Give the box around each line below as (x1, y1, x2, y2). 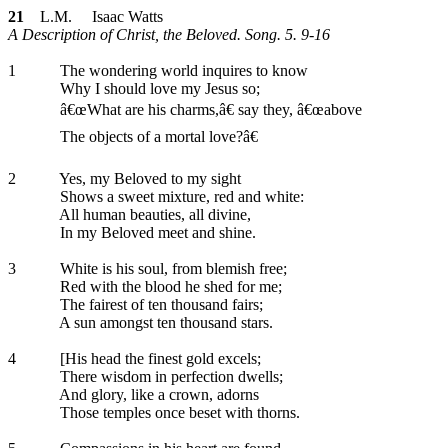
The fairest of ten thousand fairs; (56, 296, 263, 313)
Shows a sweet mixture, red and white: (56, 188, 304, 205)
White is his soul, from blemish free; (56, 260, 287, 277)
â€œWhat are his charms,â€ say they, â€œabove (56, 101, 362, 118)
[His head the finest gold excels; (56, 350, 261, 367)
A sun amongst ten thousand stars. (56, 314, 273, 331)
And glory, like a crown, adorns (56, 386, 259, 403)
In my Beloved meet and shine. (56, 224, 256, 241)
